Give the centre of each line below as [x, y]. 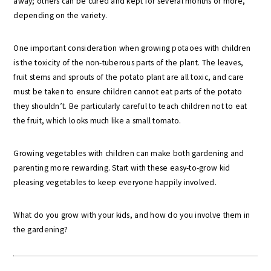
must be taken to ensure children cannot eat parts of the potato [128, 92]
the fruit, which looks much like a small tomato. [97, 121]
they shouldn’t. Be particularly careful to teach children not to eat [130, 106]
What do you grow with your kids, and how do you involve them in [132, 215]
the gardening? [41, 230]
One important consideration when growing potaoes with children [132, 48]
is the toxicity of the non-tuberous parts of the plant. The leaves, [129, 63]
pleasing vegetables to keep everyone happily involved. [115, 182]
